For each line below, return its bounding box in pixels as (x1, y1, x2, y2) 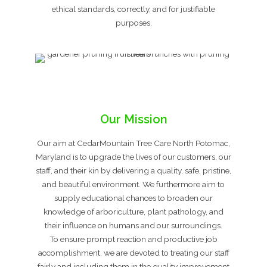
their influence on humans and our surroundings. (45, 220, 222, 230)
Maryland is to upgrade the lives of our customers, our (36, 151, 231, 162)
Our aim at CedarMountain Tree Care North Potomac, (37, 138, 230, 148)
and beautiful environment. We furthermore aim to (42, 179, 225, 189)
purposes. (115, 17, 152, 27)
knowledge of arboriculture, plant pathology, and (44, 206, 223, 216)
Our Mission (100, 111, 167, 126)
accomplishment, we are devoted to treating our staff (38, 247, 229, 257)
